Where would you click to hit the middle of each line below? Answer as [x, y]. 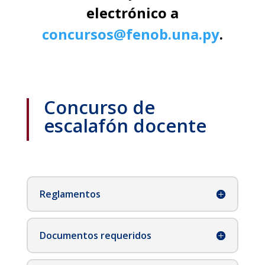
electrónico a [132, 13]
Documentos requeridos [95, 236]
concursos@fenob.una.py [130, 34]
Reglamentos [70, 194]
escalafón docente [125, 126]
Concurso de [99, 107]
